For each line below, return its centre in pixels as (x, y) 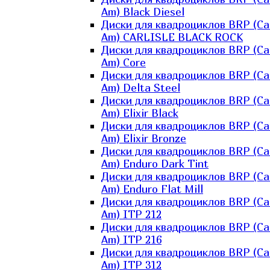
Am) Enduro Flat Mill (152, 189)
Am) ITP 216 (131, 240)
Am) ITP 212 (131, 214)
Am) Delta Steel (141, 88)
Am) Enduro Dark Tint (155, 164)
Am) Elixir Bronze (144, 138)
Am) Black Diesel (143, 12)
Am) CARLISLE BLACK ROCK (172, 37)
